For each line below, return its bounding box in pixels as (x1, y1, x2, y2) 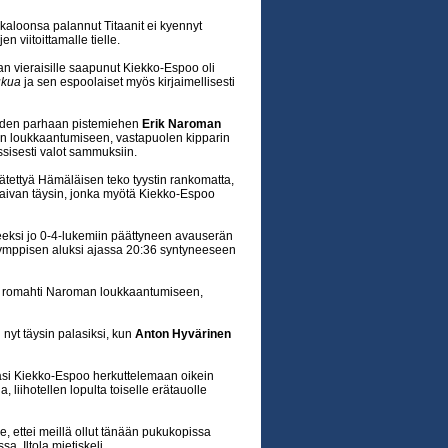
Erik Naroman (142, 117, 221, 131)
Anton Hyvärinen (135, 327, 231, 341)
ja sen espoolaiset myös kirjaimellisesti (21, 75, 235, 89)
